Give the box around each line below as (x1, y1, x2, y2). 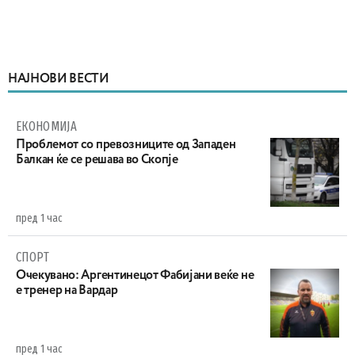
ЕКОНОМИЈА (16, 119, 77, 134)
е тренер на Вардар (16, 284, 118, 297)
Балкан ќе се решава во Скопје (16, 154, 178, 166)
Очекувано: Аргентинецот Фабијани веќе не (16, 269, 254, 282)
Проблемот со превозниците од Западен (16, 139, 236, 151)
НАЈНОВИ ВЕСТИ (8, 73, 109, 86)
